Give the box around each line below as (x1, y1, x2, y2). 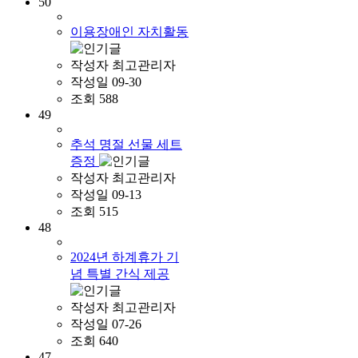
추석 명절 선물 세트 (70, 137, 182, 151)
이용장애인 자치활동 (70, 24, 189, 38)
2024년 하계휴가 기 (70, 249, 179, 264)
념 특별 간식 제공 (70, 266, 169, 280)
